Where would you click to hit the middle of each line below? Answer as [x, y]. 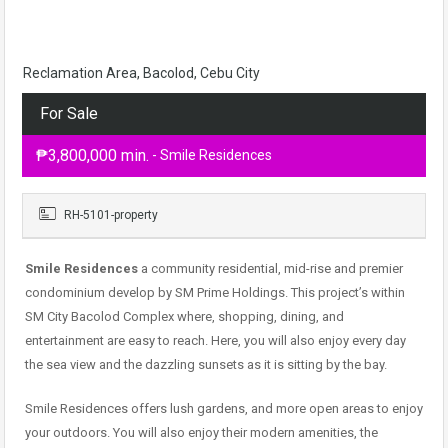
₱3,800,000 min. [92, 155]
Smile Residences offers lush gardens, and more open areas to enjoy [224, 408]
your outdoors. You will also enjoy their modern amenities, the [201, 432]
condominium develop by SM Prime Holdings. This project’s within [215, 292]
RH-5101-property [109, 215]
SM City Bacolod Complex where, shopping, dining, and [184, 316]
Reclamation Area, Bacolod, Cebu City [141, 73]
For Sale [69, 113]
